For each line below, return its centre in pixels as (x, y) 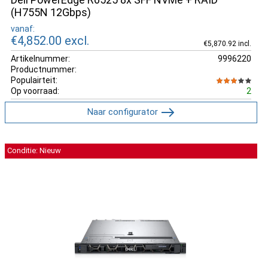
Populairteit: (34, 80)
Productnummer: (44, 69)
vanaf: (23, 28)
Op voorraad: (35, 91)
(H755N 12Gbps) (51, 12)
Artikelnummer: (40, 58)
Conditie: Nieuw (34, 150)
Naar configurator (123, 112)
